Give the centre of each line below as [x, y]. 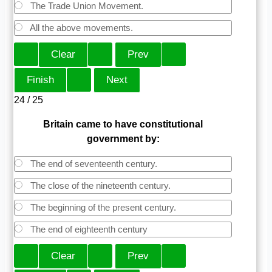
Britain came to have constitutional [123, 124]
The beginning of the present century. [102, 207]
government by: [123, 138]
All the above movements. [81, 27]
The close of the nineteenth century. [100, 185]
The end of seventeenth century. [93, 163]
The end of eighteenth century [88, 229]
